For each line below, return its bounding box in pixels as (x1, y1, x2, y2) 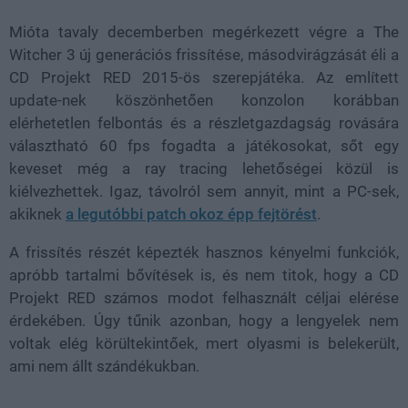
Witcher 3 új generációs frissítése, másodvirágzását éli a (9, 46, 399, 64)
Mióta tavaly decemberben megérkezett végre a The (9, 23, 399, 41)
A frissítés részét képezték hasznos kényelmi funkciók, (9, 243, 399, 261)
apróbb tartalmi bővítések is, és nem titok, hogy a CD (9, 266, 399, 284)
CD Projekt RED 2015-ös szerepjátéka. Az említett (9, 68, 399, 87)
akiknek (9, 205, 66, 223)
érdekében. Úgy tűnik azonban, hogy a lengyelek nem (9, 311, 399, 330)
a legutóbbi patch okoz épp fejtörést (66, 205, 317, 223)
